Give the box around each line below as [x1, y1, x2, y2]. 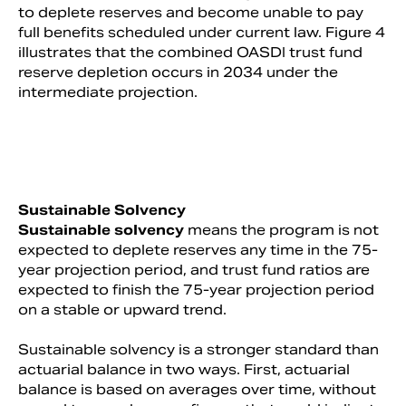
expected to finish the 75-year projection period [18, 280, 374, 298]
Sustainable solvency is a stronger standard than [18, 340, 379, 358]
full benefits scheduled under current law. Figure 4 [18, 23, 385, 41]
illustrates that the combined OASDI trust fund [18, 43, 362, 61]
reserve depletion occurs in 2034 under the [18, 63, 338, 81]
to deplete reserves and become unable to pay [18, 3, 363, 21]
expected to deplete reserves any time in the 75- [18, 240, 378, 258]
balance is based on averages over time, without [18, 380, 376, 398]
